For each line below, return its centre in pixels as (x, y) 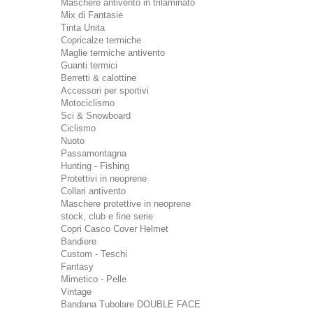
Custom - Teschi (94, 254)
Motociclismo (88, 103)
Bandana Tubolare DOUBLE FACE (131, 304)
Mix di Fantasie (92, 15)
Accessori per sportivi (105, 90)
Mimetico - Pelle (94, 279)
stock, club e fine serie (107, 216)
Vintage (76, 292)
